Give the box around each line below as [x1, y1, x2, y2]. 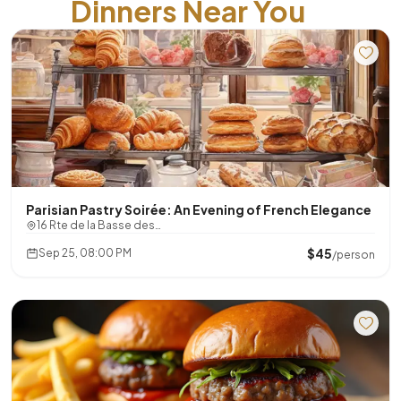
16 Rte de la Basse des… [37, 218, 161, 232]
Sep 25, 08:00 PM [38, 246, 132, 260]
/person [332, 248, 375, 261]
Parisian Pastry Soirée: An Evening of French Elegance [26, 201, 371, 218]
